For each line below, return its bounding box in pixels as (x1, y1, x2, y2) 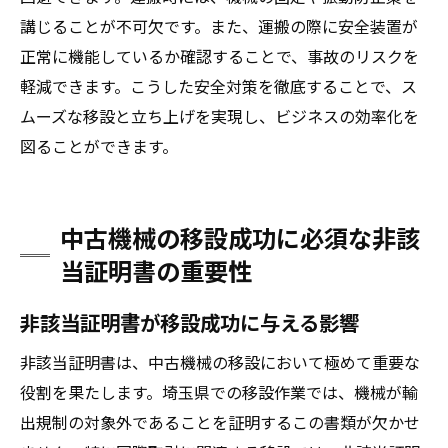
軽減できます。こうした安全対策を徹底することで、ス (20, 74, 417, 98)
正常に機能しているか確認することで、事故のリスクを (20, 44, 419, 68)
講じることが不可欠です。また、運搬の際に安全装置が (20, 14, 418, 38)
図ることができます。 (20, 134, 178, 158)
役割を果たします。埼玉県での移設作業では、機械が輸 (20, 380, 418, 404)
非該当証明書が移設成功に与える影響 (20, 307, 359, 337)
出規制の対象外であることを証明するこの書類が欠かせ (20, 410, 420, 434)
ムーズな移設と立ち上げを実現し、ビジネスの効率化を (20, 104, 419, 128)
